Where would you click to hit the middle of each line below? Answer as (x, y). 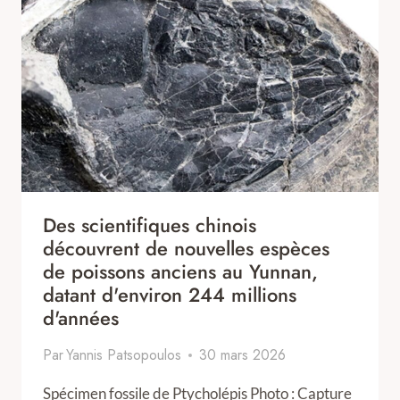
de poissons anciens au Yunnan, (180, 271)
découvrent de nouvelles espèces (186, 248)
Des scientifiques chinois (150, 225)
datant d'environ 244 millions (170, 295)
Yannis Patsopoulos (124, 355)
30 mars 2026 (243, 355)
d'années (81, 318)
